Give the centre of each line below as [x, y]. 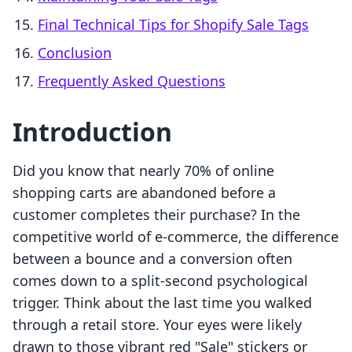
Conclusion [75, 53]
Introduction [92, 132]
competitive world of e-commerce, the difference [176, 237]
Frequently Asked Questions [132, 81]
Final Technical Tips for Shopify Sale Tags [173, 25]
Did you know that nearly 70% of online [143, 171]
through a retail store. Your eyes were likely [157, 325]
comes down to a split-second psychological [160, 281]
